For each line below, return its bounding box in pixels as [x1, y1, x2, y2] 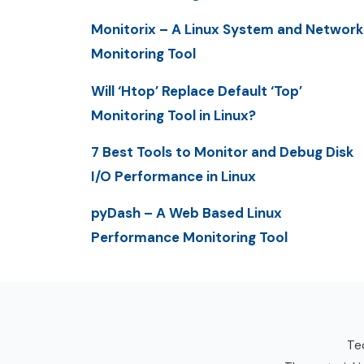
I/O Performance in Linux [91, 167, 256, 185]
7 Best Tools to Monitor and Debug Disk [91, 142, 353, 161]
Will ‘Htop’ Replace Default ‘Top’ [91, 81, 302, 100]
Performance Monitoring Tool [91, 228, 288, 247]
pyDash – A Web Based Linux [91, 204, 282, 223]
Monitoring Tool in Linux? [91, 106, 256, 124]
